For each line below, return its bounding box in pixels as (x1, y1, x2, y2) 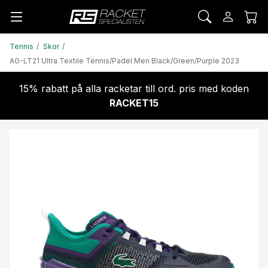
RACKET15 (109, 96, 159, 109)
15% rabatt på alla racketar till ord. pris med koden (19, 82, 249, 95)
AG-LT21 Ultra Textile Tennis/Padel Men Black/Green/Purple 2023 (10, 56, 239, 65)
